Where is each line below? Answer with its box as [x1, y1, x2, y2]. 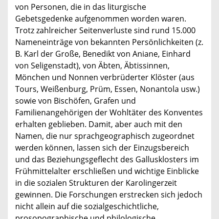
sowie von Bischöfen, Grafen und [15, 95, 136, 106]
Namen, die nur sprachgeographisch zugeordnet [15, 130, 195, 141]
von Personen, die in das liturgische [15, 1, 146, 12]
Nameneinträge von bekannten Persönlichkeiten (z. [15, 36, 203, 47]
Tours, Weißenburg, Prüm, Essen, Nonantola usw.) [15, 83, 200, 94]
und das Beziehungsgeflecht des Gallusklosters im [15, 153, 199, 165]
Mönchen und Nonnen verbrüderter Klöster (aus [15, 71, 195, 83]
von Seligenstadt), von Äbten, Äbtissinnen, [15, 60, 170, 71]
